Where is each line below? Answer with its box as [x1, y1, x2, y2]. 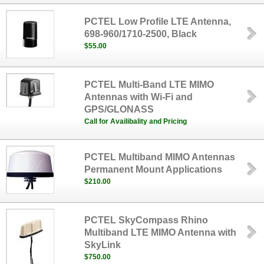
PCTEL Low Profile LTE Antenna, [84, 16, 232, 27]
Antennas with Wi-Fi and [84, 92, 193, 102]
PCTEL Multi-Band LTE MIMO [84, 80, 214, 90]
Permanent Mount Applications [84, 164, 223, 174]
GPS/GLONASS [84, 104, 154, 114]
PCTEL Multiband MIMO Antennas [84, 152, 236, 162]
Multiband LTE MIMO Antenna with [84, 227, 237, 237]
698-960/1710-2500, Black [84, 29, 197, 39]
